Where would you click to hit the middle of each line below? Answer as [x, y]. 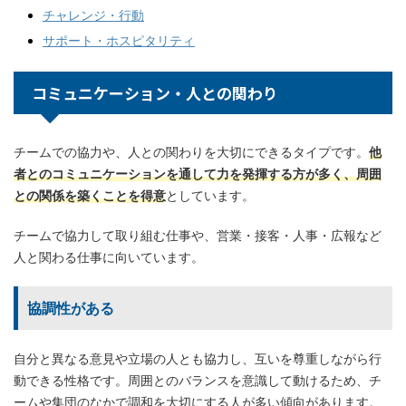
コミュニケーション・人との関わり [155, 92]
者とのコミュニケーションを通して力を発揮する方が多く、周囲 [198, 173]
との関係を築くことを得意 [90, 195]
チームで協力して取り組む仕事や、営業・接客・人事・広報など [198, 235]
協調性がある [71, 308]
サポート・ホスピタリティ [119, 41]
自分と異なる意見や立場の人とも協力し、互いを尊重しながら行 [198, 358]
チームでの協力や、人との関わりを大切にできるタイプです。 [191, 151]
